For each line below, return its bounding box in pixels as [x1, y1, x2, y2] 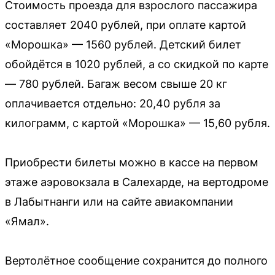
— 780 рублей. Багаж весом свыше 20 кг [5, 77, 227, 91]
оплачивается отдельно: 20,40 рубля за [5, 97, 220, 110]
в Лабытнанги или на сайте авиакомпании [5, 195, 233, 209]
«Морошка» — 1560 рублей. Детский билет [5, 38, 241, 52]
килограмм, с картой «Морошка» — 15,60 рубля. [5, 117, 270, 130]
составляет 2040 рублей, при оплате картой [5, 18, 246, 32]
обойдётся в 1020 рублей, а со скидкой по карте [5, 58, 268, 71]
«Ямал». [5, 215, 49, 228]
